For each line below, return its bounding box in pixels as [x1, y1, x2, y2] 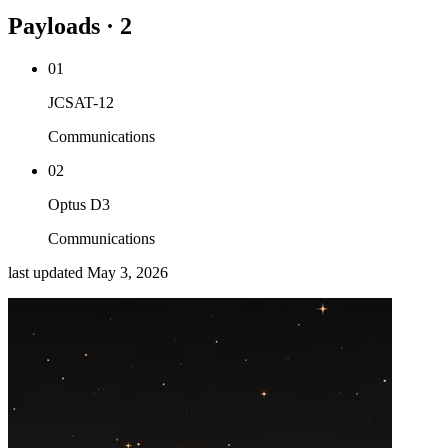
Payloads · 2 [8, 13, 132, 40]
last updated [8, 264, 83, 282]
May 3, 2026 [87, 264, 168, 282]
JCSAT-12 [48, 94, 114, 112]
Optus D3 [48, 196, 110, 214]
